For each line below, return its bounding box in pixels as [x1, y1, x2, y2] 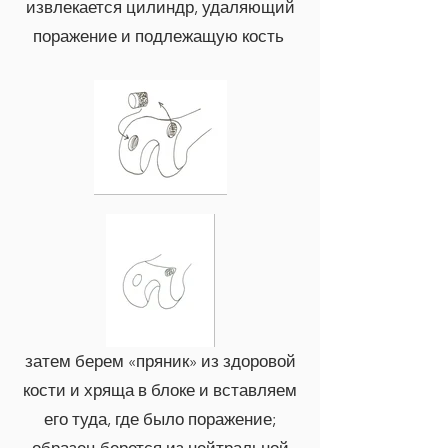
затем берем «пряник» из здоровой [24, 351, 296, 371]
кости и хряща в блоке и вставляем [23, 380, 297, 400]
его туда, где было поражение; [44, 409, 276, 429]
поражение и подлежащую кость [32, 26, 288, 46]
